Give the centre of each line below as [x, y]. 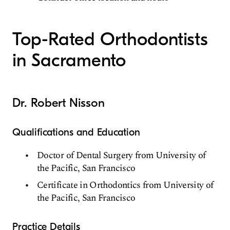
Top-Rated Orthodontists [110, 39]
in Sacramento [69, 60]
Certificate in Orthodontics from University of [125, 185]
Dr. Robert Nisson [59, 102]
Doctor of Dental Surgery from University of [121, 155]
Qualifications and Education [76, 132]
